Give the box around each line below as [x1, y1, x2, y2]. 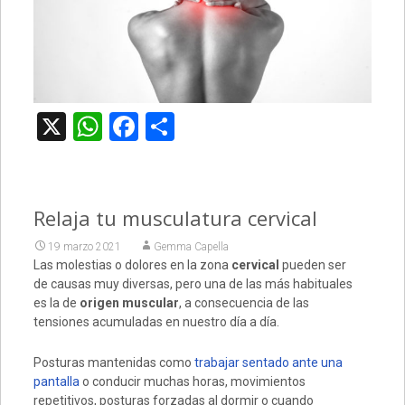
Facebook [137, 109, 259, 145]
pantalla [33, 374, 80, 390]
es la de [33, 296, 80, 311]
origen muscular [79, 296, 179, 311]
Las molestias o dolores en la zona [33, 258, 229, 273]
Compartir [174, 109, 302, 145]
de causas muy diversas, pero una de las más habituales [33, 277, 353, 292]
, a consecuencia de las [178, 296, 309, 311]
